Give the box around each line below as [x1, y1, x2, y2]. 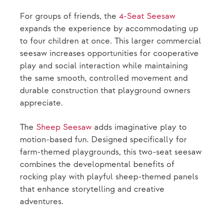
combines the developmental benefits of [20, 160, 174, 169]
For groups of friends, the [20, 11, 119, 21]
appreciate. [20, 98, 63, 108]
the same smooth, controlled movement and [20, 73, 188, 83]
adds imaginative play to [92, 122, 187, 132]
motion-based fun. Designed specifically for [20, 135, 187, 145]
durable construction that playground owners [20, 86, 190, 96]
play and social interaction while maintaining [20, 61, 188, 71]
